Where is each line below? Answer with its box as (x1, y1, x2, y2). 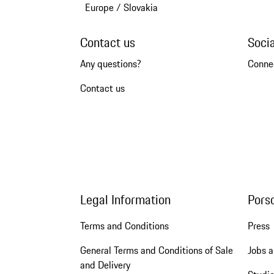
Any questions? (80, 56, 141, 72)
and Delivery (80, 257, 130, 272)
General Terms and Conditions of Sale (80, 242, 233, 257)
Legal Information (80, 190, 171, 209)
